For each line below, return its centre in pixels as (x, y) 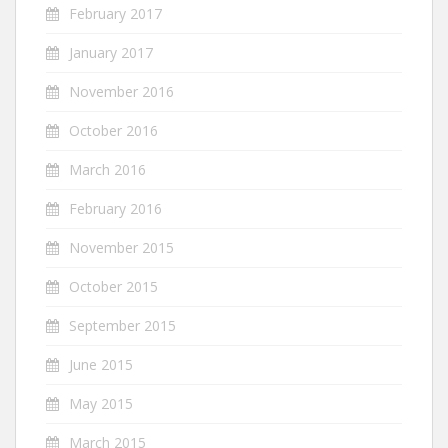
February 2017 (115, 13)
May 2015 (101, 403)
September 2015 (122, 325)
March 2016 (107, 169)
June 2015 (101, 364)
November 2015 (121, 247)
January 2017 (111, 52)
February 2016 (115, 208)
